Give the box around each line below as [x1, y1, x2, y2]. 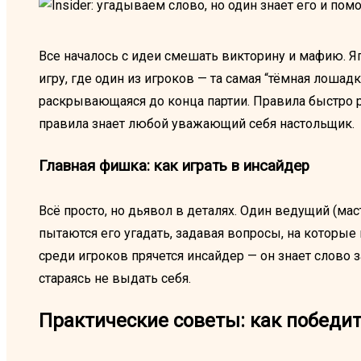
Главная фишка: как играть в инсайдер [39, 157, 309, 176]
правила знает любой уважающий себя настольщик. [39, 116, 355, 132]
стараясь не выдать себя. [39, 271, 191, 287]
